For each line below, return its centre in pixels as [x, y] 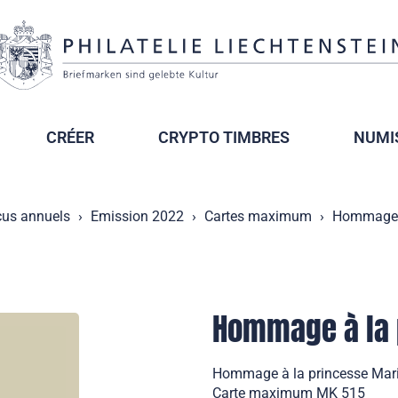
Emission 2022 [137, 216]
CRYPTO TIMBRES [223, 137]
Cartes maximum [258, 216]
